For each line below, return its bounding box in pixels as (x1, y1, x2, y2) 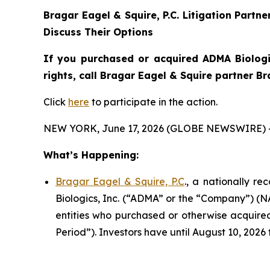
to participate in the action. (89, 95, 218, 108)
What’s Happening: (43, 148, 139, 161)
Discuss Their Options (43, 25, 153, 38)
